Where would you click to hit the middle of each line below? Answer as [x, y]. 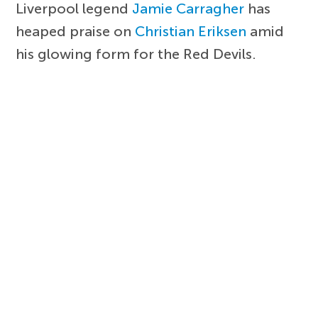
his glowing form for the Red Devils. [136, 54]
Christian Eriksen [191, 32]
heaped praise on [76, 32]
